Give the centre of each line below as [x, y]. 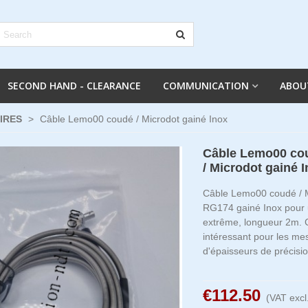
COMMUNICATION [206, 86]
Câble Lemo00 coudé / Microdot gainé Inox [134, 119]
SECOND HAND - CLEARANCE [74, 86]
